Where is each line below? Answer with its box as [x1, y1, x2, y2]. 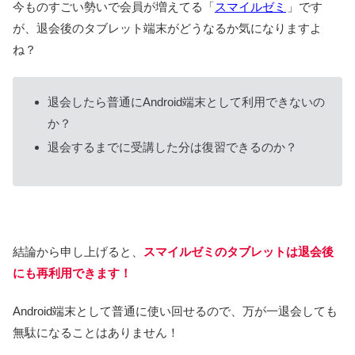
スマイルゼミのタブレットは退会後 [143, 244, 334, 258]
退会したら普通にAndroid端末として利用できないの [48, 94, 325, 109]
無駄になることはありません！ [13, 325, 179, 339]
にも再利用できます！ [13, 265, 132, 280]
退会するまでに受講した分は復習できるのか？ [48, 139, 297, 154]
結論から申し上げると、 [13, 244, 143, 258]
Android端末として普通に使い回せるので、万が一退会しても [13, 303, 338, 318]
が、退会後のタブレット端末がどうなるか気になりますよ [13, 21, 322, 35]
